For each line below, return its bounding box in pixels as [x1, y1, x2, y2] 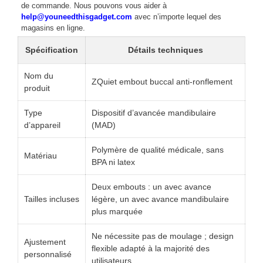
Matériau [24, 151, 57, 161]
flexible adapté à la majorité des [92, 244, 210, 254]
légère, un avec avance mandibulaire [92, 194, 229, 204]
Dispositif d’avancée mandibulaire [92, 108, 216, 118]
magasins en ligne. [21, 23, 85, 33]
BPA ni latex [92, 157, 135, 167]
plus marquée [92, 207, 143, 217]
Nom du [24, 71, 53, 81]
